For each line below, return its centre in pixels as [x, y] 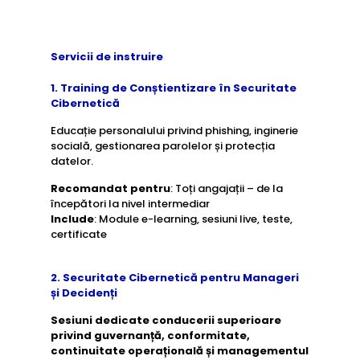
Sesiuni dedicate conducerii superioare [166, 320]
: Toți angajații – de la [226, 188]
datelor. [72, 161]
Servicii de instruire [106, 57]
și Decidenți [84, 293]
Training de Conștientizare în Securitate [178, 88]
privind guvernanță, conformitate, [150, 335]
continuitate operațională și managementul [179, 351]
